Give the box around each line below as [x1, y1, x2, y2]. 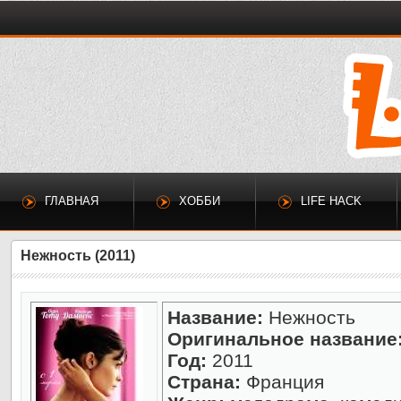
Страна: [167, 371, 241, 392]
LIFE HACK [301, 194, 362, 208]
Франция [241, 371, 324, 392]
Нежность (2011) [21, 248, 135, 263]
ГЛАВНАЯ [45, 194, 98, 208]
